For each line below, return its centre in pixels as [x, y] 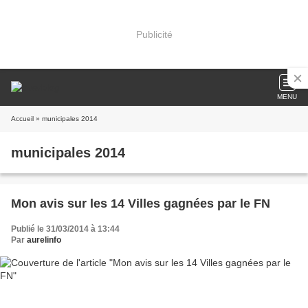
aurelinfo [44, 240]
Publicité [154, 34]
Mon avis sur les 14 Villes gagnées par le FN [141, 203]
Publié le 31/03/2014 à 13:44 [65, 229]
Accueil [22, 119]
